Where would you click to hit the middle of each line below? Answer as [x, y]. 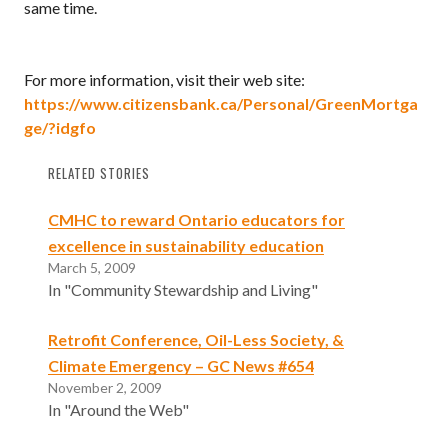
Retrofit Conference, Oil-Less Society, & [196, 339]
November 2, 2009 [105, 387]
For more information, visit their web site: [164, 79]
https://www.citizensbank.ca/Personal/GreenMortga [221, 103]
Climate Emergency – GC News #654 [181, 365]
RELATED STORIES [99, 173]
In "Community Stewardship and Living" [183, 289]
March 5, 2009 [92, 267]
